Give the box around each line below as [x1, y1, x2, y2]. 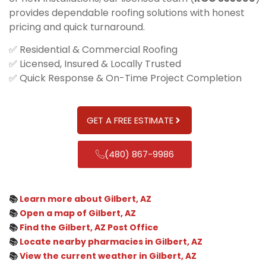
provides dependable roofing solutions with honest [9, 5, 245, 20]
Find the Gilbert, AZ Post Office [20, 221, 159, 233]
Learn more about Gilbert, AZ [20, 192, 151, 205]
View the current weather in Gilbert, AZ [20, 249, 197, 262]
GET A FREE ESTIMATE [87, 113, 173, 126]
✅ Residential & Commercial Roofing [9, 43, 178, 57]
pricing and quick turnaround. [9, 20, 145, 34]
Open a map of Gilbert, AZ [20, 207, 136, 219]
